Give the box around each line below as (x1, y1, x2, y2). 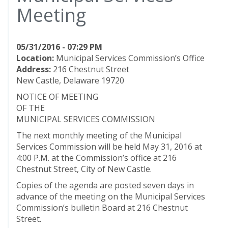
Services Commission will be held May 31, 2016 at (16, 141, 202, 152)
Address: (16, 64, 53, 75)
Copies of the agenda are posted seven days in (16, 180, 194, 191)
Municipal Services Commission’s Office (54, 52, 205, 64)
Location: (16, 52, 54, 64)
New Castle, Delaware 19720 (16, 75, 124, 86)
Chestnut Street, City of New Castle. (16, 163, 152, 175)
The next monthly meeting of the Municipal (16, 130, 182, 141)
